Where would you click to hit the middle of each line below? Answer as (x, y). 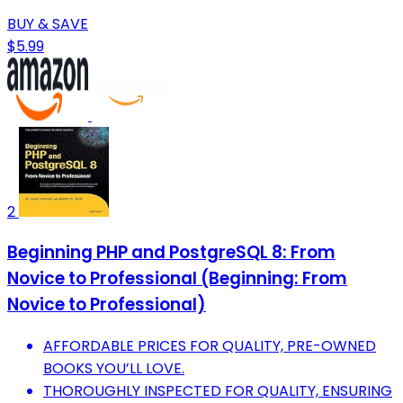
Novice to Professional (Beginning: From (177, 279)
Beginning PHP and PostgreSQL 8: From (171, 253)
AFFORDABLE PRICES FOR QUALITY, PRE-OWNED (210, 346)
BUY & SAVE (48, 23)
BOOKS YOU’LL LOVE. (114, 369)
